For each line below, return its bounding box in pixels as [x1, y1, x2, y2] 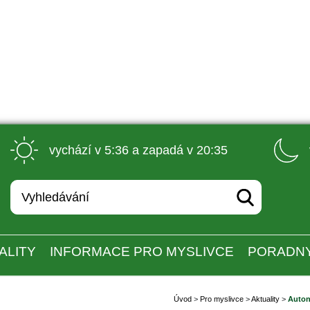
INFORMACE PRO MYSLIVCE [49, 244, 234, 259]
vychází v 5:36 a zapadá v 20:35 [48, 143, 228, 157]
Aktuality [251, 294, 280, 303]
